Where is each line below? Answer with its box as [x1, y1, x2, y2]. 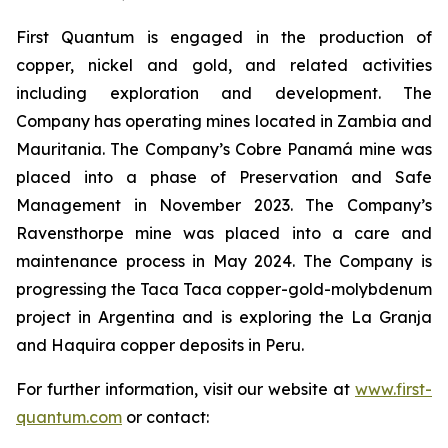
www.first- [355, 379, 432, 399]
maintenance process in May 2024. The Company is [16, 251, 432, 271]
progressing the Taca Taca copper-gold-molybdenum [16, 279, 432, 299]
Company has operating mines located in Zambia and [16, 111, 432, 131]
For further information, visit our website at [16, 379, 355, 399]
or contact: [122, 407, 209, 427]
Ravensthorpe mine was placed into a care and [16, 223, 432, 243]
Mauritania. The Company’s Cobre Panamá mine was [16, 139, 432, 159]
